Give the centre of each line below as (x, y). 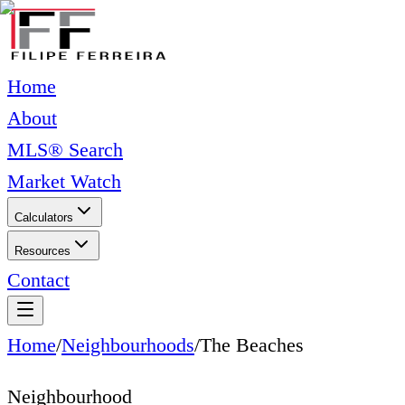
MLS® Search (65, 150)
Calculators (44, 217)
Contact (38, 280)
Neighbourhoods (128, 345)
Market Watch (64, 181)
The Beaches (252, 345)
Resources (42, 251)
